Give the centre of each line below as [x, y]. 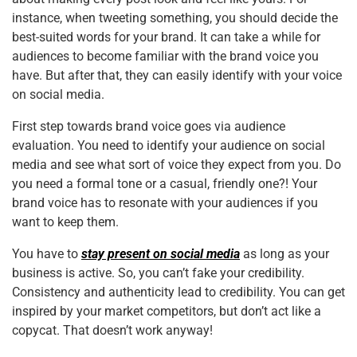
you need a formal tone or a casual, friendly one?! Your [165, 183]
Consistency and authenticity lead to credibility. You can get [178, 292]
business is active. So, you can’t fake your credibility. [158, 273]
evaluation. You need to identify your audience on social [169, 145]
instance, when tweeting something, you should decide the [175, 18]
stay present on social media [161, 253]
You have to [47, 253]
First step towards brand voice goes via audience [149, 126]
